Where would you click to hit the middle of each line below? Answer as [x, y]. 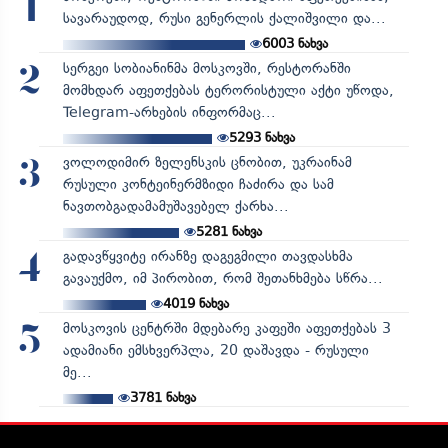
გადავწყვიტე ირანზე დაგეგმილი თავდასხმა [207, 256]
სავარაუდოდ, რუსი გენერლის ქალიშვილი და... [224, 18]
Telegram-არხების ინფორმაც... [169, 112]
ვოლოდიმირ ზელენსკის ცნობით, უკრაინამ [207, 162]
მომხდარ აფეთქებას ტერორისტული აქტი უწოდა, [228, 90]
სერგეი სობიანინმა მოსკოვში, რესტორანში [206, 68]
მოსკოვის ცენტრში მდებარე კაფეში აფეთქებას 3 [226, 328]
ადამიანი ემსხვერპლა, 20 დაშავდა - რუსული [215, 350]
